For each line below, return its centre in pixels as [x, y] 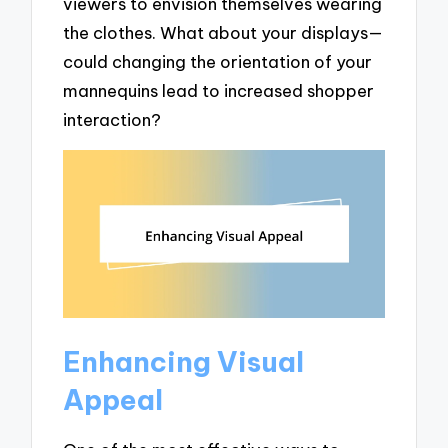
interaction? [112, 119]
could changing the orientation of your [218, 61]
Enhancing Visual [184, 361]
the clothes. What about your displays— [223, 32]
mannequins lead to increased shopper [219, 90]
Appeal [113, 399]
